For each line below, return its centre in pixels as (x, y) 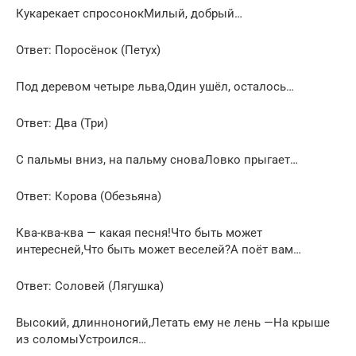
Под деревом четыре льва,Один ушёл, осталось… (155, 86)
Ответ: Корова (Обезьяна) (89, 196)
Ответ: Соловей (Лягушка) (90, 286)
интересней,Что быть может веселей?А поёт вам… (159, 249)
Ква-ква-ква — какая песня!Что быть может (139, 232)
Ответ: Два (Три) (62, 123)
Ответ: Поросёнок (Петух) (88, 50)
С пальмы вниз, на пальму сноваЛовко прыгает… (157, 159)
